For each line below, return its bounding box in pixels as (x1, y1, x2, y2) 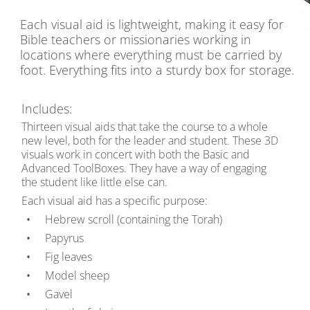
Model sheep (45, 268, 110, 283)
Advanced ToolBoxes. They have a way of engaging (21, 161, 266, 176)
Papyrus (45, 230, 84, 246)
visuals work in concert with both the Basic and (21, 147, 250, 162)
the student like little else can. (21, 174, 167, 190)
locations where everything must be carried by (20, 46, 282, 63)
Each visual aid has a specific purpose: (21, 193, 208, 208)
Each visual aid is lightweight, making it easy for (20, 16, 284, 33)
